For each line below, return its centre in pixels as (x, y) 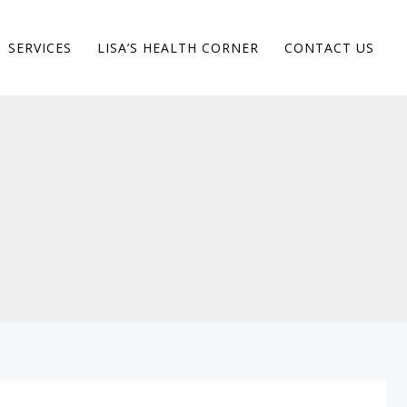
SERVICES (40, 48)
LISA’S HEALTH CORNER (178, 48)
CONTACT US (329, 48)
